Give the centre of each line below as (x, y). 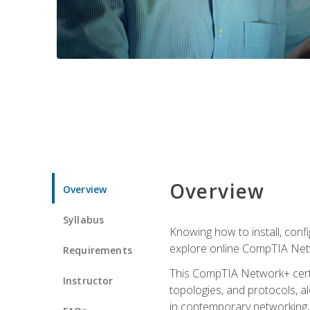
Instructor (88, 280)
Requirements (98, 250)
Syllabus (84, 219)
